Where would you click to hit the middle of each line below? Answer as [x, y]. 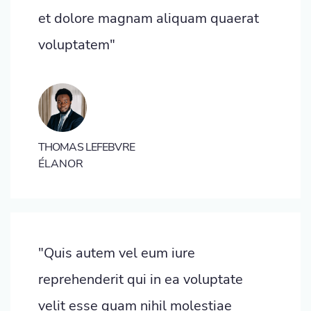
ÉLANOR [61, 163]
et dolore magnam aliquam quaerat [149, 18]
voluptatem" [77, 44]
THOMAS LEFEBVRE [86, 147]
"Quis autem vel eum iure [117, 253]
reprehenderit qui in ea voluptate [141, 279]
